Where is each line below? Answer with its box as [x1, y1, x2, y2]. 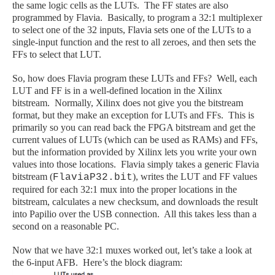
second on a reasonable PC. [12, 221, 119, 232]
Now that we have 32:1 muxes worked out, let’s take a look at [12, 245, 252, 256]
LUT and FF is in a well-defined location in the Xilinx [12, 85, 222, 96]
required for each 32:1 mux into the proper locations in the [12, 184, 237, 195]
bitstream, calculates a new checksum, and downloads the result [12, 196, 258, 207]
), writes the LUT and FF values [133, 171, 257, 182]
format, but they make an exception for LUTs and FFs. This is [12, 110, 254, 121]
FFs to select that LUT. [12, 49, 101, 60]
